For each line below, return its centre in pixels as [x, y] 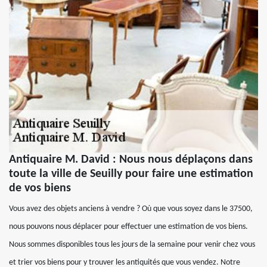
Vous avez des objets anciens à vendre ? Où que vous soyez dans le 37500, [131, 209]
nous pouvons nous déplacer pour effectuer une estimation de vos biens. [128, 227]
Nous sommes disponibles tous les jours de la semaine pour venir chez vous [132, 245]
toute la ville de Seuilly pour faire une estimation [131, 174]
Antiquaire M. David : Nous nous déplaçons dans [131, 160]
